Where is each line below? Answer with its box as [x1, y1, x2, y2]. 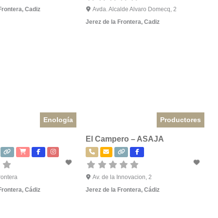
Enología [43, 116, 73, 124]
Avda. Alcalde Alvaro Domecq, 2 [92, 5, 177, 13]
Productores [160, 116, 201, 124]
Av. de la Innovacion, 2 [92, 174, 152, 181]
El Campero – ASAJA [86, 135, 164, 144]
